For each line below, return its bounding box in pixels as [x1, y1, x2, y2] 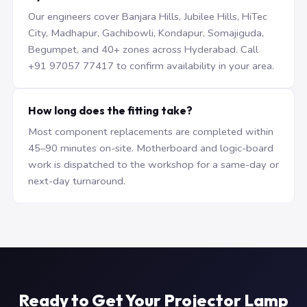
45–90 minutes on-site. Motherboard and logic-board [28, 141, 273, 155]
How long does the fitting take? [28, 103, 193, 117]
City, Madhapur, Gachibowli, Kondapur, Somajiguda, [28, 26, 264, 40]
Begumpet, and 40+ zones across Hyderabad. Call [28, 42, 258, 56]
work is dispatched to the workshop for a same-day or [28, 158, 279, 171]
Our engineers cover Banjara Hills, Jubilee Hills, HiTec [28, 10, 267, 23]
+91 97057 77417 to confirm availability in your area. [28, 59, 274, 73]
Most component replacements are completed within [28, 125, 273, 138]
